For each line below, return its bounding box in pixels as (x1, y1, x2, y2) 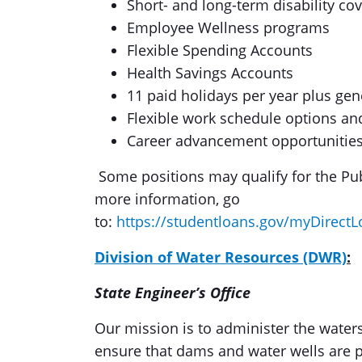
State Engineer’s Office (95, 283, 250, 302)
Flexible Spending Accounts (127, 40, 313, 60)
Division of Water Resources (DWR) (95, 247, 347, 267)
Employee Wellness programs (127, 18, 330, 37)
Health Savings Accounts (127, 63, 293, 82)
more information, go (95, 189, 240, 208)
